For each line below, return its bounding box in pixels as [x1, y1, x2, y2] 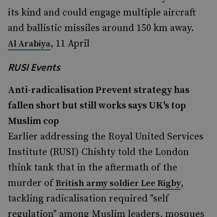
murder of [8, 177, 56, 189]
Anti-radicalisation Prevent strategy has [8, 84, 189, 96]
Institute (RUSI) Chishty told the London [8, 146, 189, 158]
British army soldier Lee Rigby [56, 178, 181, 189]
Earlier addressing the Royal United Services [8, 131, 203, 143]
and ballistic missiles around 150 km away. [8, 22, 194, 34]
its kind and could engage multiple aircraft [8, 7, 196, 19]
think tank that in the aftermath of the [8, 162, 177, 174]
